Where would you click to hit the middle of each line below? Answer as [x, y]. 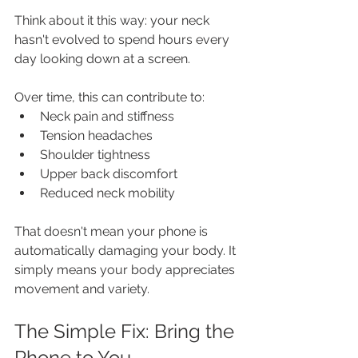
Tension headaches [96, 136]
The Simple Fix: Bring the [127, 332]
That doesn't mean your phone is [113, 232]
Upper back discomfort [109, 174]
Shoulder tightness [95, 155]
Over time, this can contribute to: [109, 97]
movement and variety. [82, 289]
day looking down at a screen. [104, 59]
